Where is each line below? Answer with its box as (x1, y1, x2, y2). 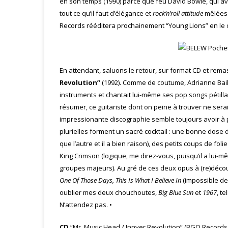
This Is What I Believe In (116, 176, 181, 185)
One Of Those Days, (60, 176, 114, 185)
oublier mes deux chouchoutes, (60, 188, 158, 197)
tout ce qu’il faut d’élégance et (60, 9, 153, 18)
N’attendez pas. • (60, 200, 112, 209)
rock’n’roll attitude (153, 9, 203, 18)
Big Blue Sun (158, 188, 193, 197)
